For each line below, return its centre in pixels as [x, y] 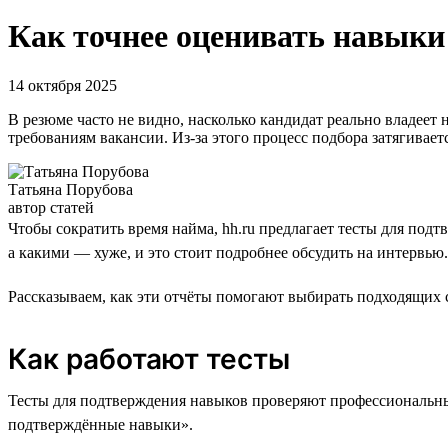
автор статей [51, 207]
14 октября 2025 [62, 85]
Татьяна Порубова [70, 189]
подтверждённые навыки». [100, 424]
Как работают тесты [149, 358]
